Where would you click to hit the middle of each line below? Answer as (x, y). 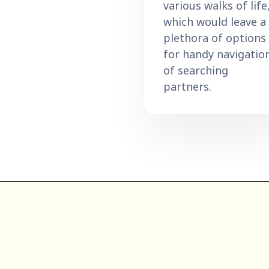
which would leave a (215, 21)
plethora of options (215, 38)
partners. (187, 86)
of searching (196, 70)
